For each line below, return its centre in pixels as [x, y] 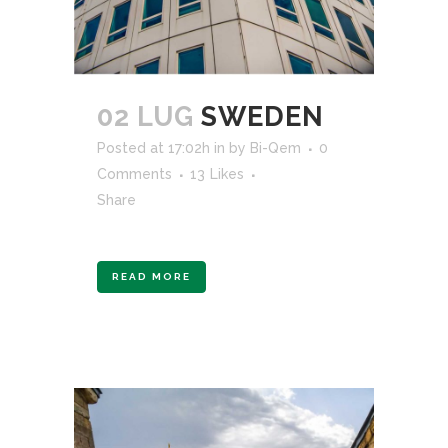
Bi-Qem [275, 147]
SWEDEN [262, 116]
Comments [134, 173]
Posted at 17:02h [153, 147]
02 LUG [145, 116]
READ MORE [151, 276]
